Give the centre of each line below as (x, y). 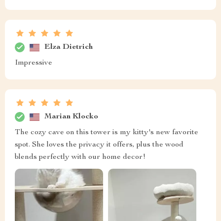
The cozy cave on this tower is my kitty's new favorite (107, 133)
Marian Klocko (71, 117)
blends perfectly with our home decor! (80, 158)
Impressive (34, 63)
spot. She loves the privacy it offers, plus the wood (99, 145)
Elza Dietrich (69, 47)
